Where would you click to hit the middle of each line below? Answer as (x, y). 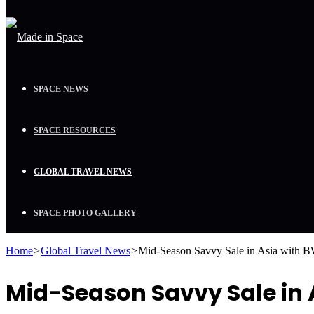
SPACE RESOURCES (75, 130)
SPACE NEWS (61, 89)
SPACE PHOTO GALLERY (85, 213)
